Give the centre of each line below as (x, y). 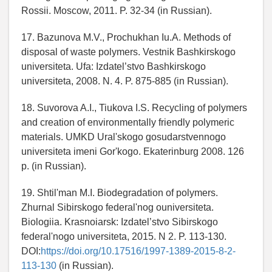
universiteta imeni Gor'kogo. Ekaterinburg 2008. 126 (133, 152)
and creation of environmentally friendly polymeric (128, 123)
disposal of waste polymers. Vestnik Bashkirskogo (128, 52)
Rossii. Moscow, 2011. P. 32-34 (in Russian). (117, 11)
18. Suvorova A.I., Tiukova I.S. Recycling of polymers (134, 108)
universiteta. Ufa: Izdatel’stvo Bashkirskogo (114, 67)
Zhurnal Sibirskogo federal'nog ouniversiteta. (117, 208)
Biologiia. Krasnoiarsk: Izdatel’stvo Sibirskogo (120, 222)
